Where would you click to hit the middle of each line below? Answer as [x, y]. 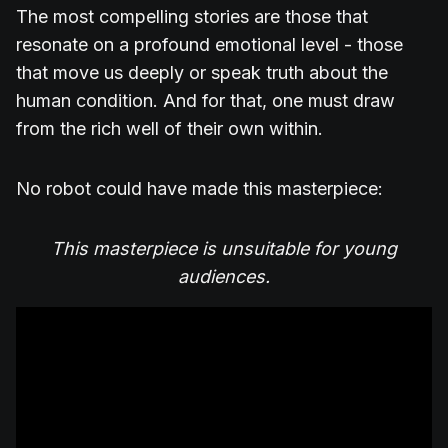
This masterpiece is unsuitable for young [224, 249]
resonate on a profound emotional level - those [209, 45]
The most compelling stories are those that [192, 17]
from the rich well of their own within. [169, 129]
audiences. [224, 277]
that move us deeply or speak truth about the [202, 73]
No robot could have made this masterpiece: [202, 189]
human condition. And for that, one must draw [205, 101]
